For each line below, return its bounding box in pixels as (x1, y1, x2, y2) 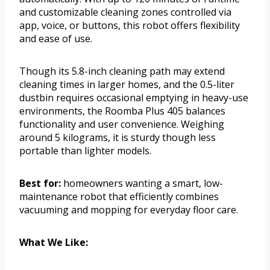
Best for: (19, 177, 61, 190)
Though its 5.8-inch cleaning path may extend (19, 64, 225, 78)
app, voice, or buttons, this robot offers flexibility (19, 19, 240, 33)
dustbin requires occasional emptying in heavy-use (19, 91, 248, 105)
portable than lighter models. (19, 144, 151, 158)
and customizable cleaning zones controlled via (19, 5, 231, 19)
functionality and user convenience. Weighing (19, 118, 224, 131)
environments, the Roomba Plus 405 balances (19, 104, 225, 118)
